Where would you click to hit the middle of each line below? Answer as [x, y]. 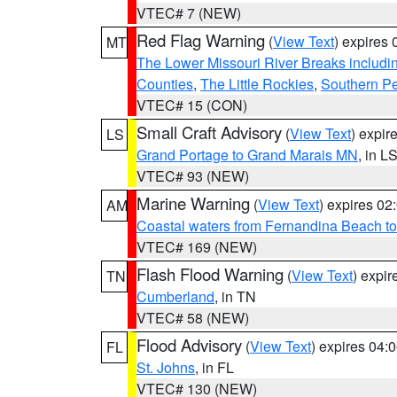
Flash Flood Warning [210, 274]
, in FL [214, 367]
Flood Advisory [189, 345]
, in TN [235, 296]
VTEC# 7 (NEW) [189, 13]
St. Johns [166, 367]
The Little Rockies [257, 84]
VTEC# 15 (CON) [192, 105]
